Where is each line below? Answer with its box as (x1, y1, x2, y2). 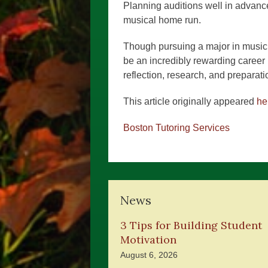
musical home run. (123, 15, 201, 25)
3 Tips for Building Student (120, 218, 262, 232)
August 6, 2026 (120, 250, 178, 260)
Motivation (120, 233, 176, 246)
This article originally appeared (123, 96, 257, 106)
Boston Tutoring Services (123, 123, 230, 133)
